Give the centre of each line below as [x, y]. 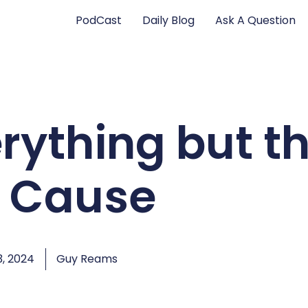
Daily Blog [169, 20]
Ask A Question [256, 20]
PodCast [99, 20]
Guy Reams [87, 259]
